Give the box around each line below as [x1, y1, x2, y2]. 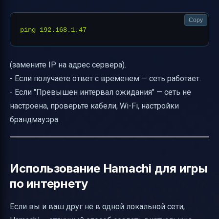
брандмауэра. [10, 115, 60, 125]
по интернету [10, 176, 88, 191]
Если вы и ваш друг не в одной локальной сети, [10, 202, 185, 212]
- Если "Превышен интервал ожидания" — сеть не [10, 88, 191, 97]
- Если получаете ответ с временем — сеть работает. [10, 74, 201, 84]
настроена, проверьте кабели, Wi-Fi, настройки [10, 101, 179, 111]
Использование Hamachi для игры [10, 161, 208, 176]
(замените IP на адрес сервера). [10, 60, 126, 70]
